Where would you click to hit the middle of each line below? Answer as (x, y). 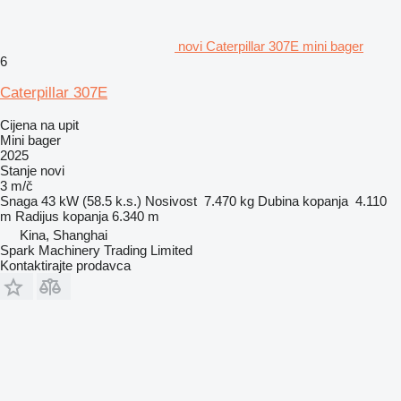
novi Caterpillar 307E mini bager (271, 46)
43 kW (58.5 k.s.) (91, 200)
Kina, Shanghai (64, 235)
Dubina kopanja (303, 200)
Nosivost (171, 200)
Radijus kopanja (62, 216)
